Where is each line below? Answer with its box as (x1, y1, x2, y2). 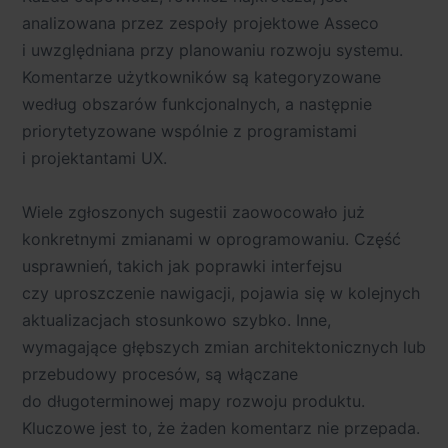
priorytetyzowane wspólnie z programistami (22, 121, 357, 142)
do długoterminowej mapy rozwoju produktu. (22, 390, 365, 411)
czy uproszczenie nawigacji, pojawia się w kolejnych (22, 282, 420, 303)
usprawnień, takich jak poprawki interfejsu (22, 255, 342, 276)
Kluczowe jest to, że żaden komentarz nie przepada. (22, 417, 420, 438)
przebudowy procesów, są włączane (22, 363, 298, 384)
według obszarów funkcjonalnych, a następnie (22, 94, 372, 115)
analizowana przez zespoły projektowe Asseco (22, 13, 379, 34)
